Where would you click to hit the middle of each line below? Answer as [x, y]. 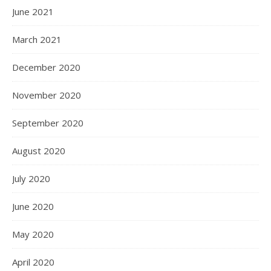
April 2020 [33, 262]
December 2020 [46, 67]
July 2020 [31, 179]
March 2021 [37, 40]
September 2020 [48, 123]
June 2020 [33, 207]
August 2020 [39, 151]
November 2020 [47, 95]
